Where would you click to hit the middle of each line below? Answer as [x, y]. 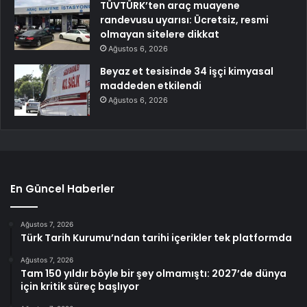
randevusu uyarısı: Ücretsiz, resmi [184, 20]
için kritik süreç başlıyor [80, 286]
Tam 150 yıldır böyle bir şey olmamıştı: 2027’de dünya [153, 273]
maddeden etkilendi [151, 85]
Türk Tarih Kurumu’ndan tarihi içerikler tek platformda [156, 237]
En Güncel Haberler [62, 188]
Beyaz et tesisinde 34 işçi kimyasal [187, 71]
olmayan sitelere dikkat [160, 34]
